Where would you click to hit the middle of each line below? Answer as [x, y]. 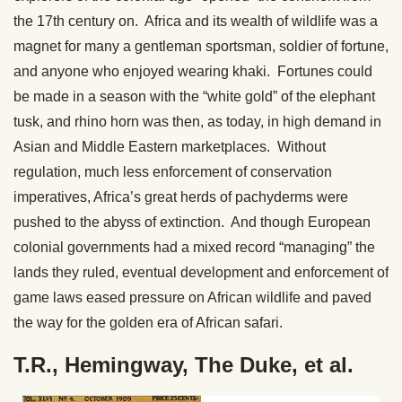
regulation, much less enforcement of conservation [173, 172]
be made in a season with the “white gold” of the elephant [194, 97]
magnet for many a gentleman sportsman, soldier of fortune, [201, 47]
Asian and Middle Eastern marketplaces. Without [170, 147]
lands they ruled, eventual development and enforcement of [201, 273]
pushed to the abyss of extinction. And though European [192, 223]
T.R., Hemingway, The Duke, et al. [184, 365]
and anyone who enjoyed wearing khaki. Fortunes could [193, 72]
